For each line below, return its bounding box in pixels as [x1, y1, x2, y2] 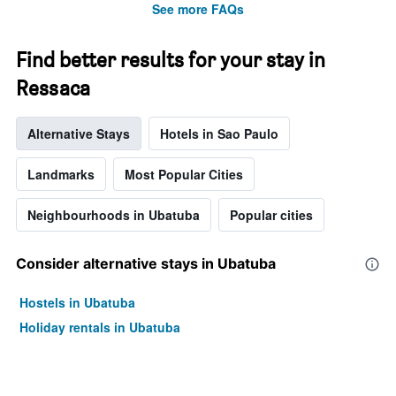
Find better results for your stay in [16, 47, 325, 73]
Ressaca [16, 75, 90, 102]
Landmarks [27, 165, 95, 184]
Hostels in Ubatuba [19, 293, 135, 312]
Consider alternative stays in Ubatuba [16, 255, 276, 273]
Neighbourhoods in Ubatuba [27, 206, 200, 225]
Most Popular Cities [125, 165, 243, 184]
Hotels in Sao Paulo [160, 125, 278, 143]
